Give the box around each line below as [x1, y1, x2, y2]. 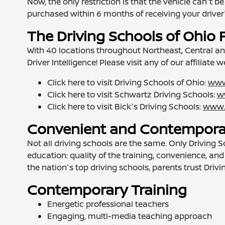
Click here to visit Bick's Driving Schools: [47, 101, 203, 112]
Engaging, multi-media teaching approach [47, 210, 212, 221]
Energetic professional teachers [47, 198, 169, 209]
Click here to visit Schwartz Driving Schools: [47, 89, 217, 100]
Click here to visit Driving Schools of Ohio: [47, 77, 208, 88]
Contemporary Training [27, 180, 187, 199]
